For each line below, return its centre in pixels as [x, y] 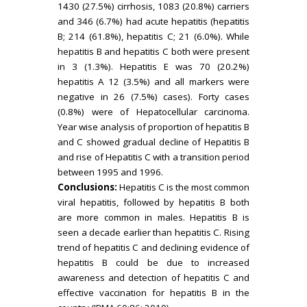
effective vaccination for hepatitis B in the [153, 293]
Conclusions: [87, 187]
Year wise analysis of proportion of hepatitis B [153, 127]
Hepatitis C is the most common [183, 187]
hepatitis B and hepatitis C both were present [153, 51]
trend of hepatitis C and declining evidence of [153, 247]
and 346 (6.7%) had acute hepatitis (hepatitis [153, 21]
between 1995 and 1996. [110, 172]
